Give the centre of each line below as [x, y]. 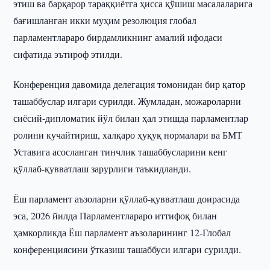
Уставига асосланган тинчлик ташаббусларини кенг [121, 152]
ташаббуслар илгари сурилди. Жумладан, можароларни [127, 101]
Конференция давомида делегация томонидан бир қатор [130, 84]
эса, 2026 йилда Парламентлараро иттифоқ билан [115, 215]
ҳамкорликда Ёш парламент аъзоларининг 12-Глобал [122, 232]
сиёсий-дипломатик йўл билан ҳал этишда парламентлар [131, 118]
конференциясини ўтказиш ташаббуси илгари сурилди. [127, 249]
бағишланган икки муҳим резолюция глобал [105, 20]
